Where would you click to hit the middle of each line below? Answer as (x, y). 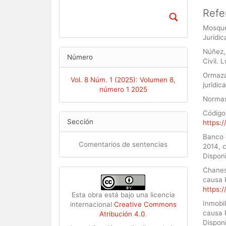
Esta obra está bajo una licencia (123, 194)
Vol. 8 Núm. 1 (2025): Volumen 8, (123, 79)
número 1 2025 (123, 89)
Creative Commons (145, 204)
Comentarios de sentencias (123, 144)
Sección (80, 121)
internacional (92, 204)
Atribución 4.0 (122, 214)
